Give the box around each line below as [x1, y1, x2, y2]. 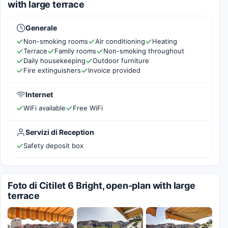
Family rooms [54, 47, 96, 55]
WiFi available [23, 104, 66, 112]
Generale [25, 23, 57, 32]
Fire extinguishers [23, 66, 81, 74]
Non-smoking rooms [23, 37, 88, 45]
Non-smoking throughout [103, 47, 184, 55]
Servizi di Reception [25, 128, 94, 136]
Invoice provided [88, 66, 140, 74]
